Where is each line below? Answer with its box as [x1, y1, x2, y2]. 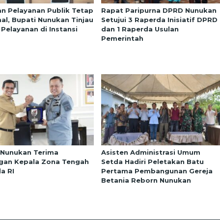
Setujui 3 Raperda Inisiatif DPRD [101, 16, 218, 24]
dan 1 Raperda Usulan [101, 25, 179, 33]
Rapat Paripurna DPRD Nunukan [101, 6, 217, 15]
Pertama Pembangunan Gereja [101, 166, 213, 175]
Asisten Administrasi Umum [101, 148, 200, 156]
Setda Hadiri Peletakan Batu [101, 157, 204, 165]
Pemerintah [101, 34, 143, 43]
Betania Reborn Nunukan [101, 176, 191, 184]
